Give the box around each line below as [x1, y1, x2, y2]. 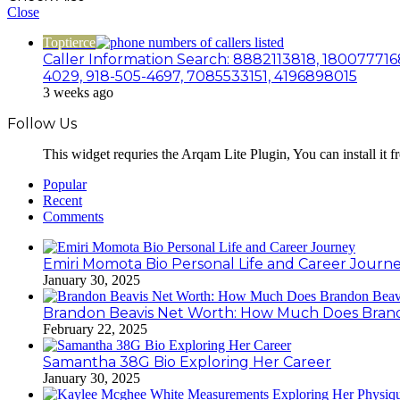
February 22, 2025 [43, 321, 147, 337]
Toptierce [43, 34, 96, 50]
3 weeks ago [43, 84, 113, 100]
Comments [43, 208, 104, 224]
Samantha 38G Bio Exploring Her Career [43, 353, 331, 371]
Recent [43, 192, 82, 208]
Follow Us [7, 114, 77, 132]
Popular [43, 176, 87, 192]
